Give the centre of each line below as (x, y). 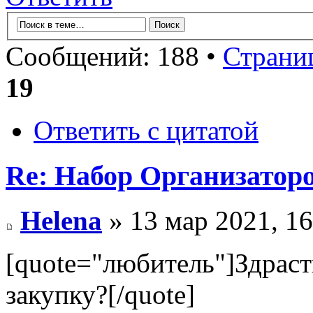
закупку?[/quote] (100, 295)
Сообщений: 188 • (114, 56)
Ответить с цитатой (146, 130)
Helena (61, 221)
